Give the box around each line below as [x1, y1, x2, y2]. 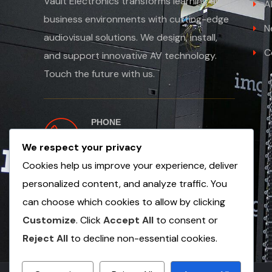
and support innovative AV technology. [44, 49, 217, 62]
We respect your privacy [22, 141, 142, 154]
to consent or [154, 214, 218, 227]
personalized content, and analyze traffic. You [22, 177, 227, 191]
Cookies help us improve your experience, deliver [22, 159, 238, 172]
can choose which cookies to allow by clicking [22, 195, 225, 209]
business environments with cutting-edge [44, 13, 229, 25]
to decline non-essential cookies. [68, 232, 217, 245]
